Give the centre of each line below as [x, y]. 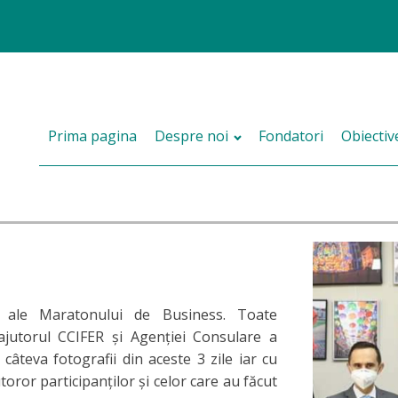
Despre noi [192, 136]
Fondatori [291, 136]
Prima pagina [93, 136]
